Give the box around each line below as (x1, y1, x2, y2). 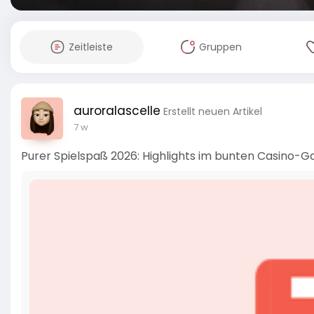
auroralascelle (74, 102, 161, 119)
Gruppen (199, 40, 243, 54)
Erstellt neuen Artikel (163, 104, 262, 118)
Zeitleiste (69, 40, 114, 54)
